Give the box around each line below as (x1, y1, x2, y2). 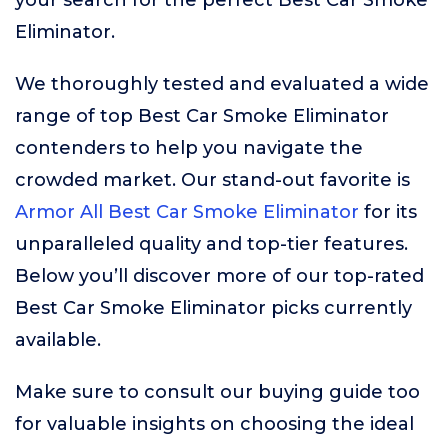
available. (15, 329, 101, 351)
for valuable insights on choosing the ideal (15, 413, 414, 435)
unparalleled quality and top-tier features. (15, 233, 408, 255)
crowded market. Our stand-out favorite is (15, 169, 410, 191)
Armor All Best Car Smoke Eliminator (15, 201, 359, 223)
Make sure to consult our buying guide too (15, 381, 420, 403)
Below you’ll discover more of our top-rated (15, 265, 424, 287)
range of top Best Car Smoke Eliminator (15, 105, 389, 127)
